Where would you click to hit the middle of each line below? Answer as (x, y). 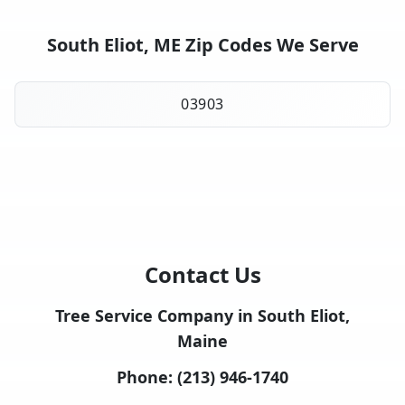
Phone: (147, 377)
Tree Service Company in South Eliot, (202, 315)
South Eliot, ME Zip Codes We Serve (202, 44)
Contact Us (202, 274)
